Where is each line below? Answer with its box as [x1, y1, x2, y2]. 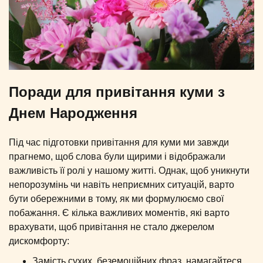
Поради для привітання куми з [9, 83, 225, 100]
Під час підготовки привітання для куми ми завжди [9, 137, 229, 147]
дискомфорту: [9, 235, 69, 246]
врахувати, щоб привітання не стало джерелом [9, 221, 214, 232]
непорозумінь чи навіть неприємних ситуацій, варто [9, 179, 234, 190]
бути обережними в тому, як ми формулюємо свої [9, 193, 224, 204]
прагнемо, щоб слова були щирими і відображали [9, 151, 225, 161]
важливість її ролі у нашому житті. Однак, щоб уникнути [9, 165, 249, 176]
